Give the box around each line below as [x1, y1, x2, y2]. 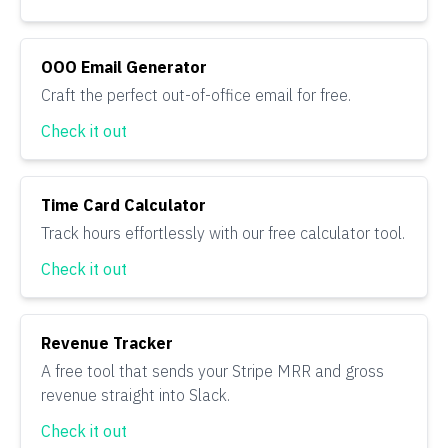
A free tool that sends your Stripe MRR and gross [41, 361, 384, 381]
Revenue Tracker [41, 333, 173, 353]
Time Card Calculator [41, 195, 206, 215]
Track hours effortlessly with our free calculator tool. [41, 223, 405, 243]
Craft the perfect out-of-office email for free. [41, 85, 351, 105]
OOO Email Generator [41, 57, 207, 77]
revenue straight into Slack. [41, 385, 230, 405]
